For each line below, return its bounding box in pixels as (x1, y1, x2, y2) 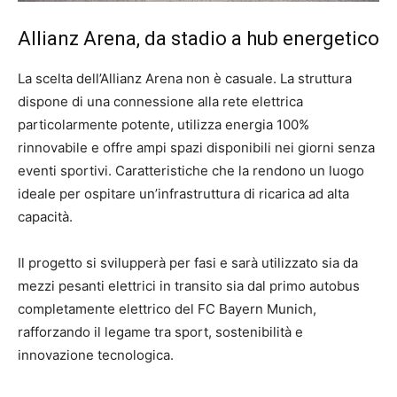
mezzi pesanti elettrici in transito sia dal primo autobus (18, 276, 360, 294)
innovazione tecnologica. (18, 346, 174, 363)
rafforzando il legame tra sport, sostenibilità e (18, 323, 303, 340)
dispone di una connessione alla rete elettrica (18, 92, 303, 110)
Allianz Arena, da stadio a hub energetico (18, 27, 379, 50)
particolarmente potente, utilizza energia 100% (18, 115, 309, 133)
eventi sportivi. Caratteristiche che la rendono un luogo (18, 161, 364, 179)
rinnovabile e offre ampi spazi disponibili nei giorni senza (18, 138, 375, 156)
